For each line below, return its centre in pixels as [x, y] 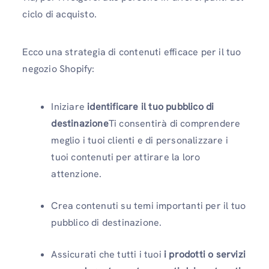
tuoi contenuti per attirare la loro [126, 157]
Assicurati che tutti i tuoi [107, 254]
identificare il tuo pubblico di [151, 106]
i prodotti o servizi [205, 254]
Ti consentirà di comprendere [174, 123]
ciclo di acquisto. [59, 14]
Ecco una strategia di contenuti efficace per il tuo [132, 52]
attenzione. [77, 174]
